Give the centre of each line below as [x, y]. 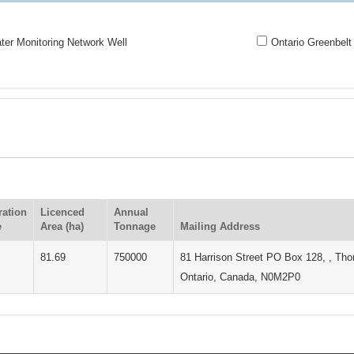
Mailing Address [220, 226]
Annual [132, 212]
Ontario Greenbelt [312, 42]
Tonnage [135, 226]
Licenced [63, 212]
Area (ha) [62, 226]
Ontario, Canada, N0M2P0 [241, 277]
